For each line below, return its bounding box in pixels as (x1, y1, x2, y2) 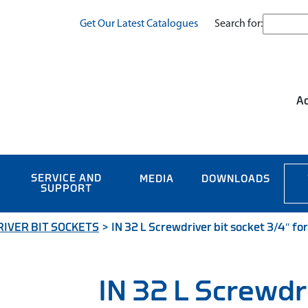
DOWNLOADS (201, 174, 270, 184)
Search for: (214, 18, 263, 30)
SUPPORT (40, 184, 92, 194)
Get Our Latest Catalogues (80, 19, 198, 30)
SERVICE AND (30, 173, 102, 184)
